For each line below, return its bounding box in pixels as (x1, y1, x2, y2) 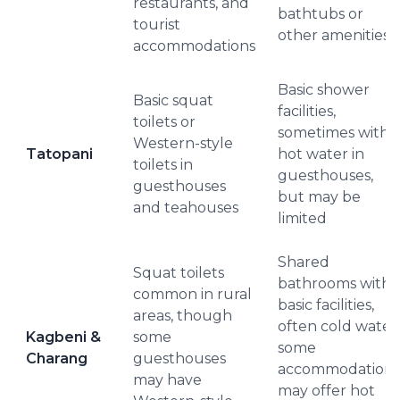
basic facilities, (278, 296, 374, 313)
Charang (26, 350, 87, 367)
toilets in (133, 156, 193, 173)
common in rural (133, 286, 252, 303)
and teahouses (133, 199, 238, 216)
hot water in (278, 146, 364, 162)
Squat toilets (133, 264, 224, 281)
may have (133, 371, 202, 388)
